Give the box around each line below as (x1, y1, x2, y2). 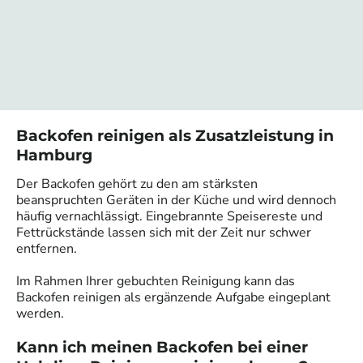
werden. (16, 304, 64, 322)
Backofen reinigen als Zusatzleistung (16, 126, 318, 145)
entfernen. (16, 239, 77, 258)
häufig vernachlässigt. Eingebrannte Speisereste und (16, 207, 322, 225)
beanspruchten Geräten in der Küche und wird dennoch (16, 190, 336, 209)
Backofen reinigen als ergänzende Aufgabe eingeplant (16, 288, 331, 306)
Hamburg (16, 145, 92, 164)
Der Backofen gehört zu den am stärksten (16, 174, 258, 193)
